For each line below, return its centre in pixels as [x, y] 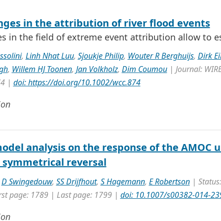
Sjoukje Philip [101, 56]
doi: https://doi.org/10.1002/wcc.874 [77, 82]
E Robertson [169, 182]
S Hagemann [123, 182]
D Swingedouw [27, 182]
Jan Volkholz [97, 69]
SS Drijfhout [76, 182]
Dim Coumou [144, 69]
